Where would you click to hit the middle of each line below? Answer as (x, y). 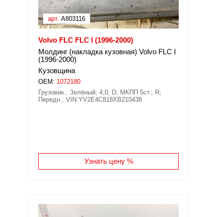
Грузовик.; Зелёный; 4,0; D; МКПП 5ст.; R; (100, 92)
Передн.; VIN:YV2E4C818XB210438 (90, 100)
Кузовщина (57, 70)
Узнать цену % (108, 161)
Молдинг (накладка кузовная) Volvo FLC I (107, 52)
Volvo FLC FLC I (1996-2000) (86, 40)
